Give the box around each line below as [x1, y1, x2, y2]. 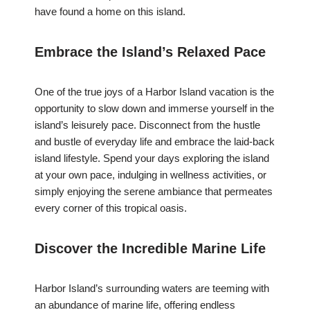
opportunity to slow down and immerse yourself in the [35, 102, 274, 115]
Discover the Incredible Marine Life [35, 241, 266, 257]
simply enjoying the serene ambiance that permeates [35, 185, 273, 198]
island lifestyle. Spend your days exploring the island [35, 152, 269, 165]
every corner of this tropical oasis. [35, 202, 187, 215]
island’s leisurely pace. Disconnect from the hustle [35, 119, 260, 131]
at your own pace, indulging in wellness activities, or [35, 169, 266, 181]
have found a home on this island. [35, 6, 185, 18]
